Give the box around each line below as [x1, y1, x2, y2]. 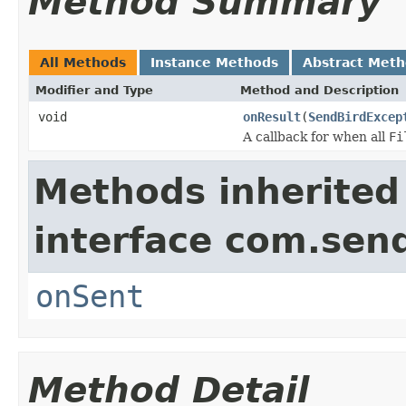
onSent [35, 277, 144, 314]
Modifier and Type [35, 82, 153, 97]
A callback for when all [243, 129, 389, 144]
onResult [243, 109, 301, 124]
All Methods [40, 54, 126, 70]
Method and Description [240, 82, 399, 97]
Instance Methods [150, 54, 278, 70]
